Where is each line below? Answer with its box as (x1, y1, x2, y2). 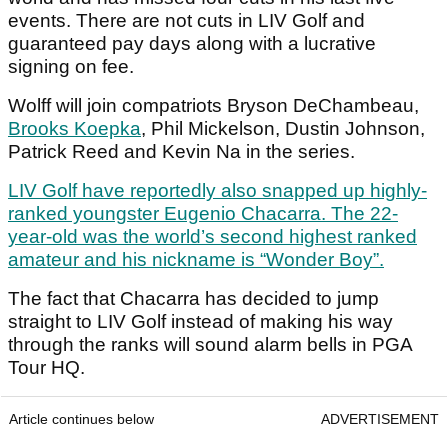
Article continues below (9, 411, 154, 428)
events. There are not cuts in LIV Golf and (8, 10, 365, 32)
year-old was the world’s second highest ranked (8, 226, 417, 248)
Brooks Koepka (8, 118, 141, 140)
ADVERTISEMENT (321, 411, 439, 428)
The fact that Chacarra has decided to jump (8, 288, 379, 310)
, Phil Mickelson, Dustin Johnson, (141, 118, 425, 140)
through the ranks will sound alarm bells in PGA (8, 334, 412, 356)
